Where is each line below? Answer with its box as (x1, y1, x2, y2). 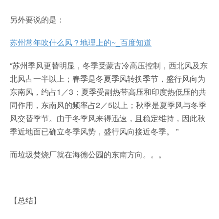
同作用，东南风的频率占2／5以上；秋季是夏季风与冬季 (10, 99, 206, 110)
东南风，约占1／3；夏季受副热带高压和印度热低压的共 (10, 86, 206, 97)
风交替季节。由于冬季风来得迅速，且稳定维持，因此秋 (10, 112, 205, 124)
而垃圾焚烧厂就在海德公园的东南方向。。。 (10, 148, 166, 160)
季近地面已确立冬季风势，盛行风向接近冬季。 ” (10, 125, 178, 137)
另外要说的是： (10, 13, 65, 25)
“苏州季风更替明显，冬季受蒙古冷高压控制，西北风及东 (10, 59, 208, 71)
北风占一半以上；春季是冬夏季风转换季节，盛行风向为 (10, 72, 205, 84)
